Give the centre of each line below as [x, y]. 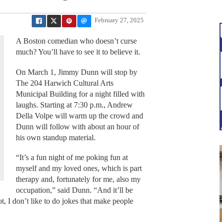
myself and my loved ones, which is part [79, 168]
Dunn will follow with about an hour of [77, 126]
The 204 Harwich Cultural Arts [64, 83]
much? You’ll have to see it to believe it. [78, 52]
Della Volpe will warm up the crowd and [79, 115]
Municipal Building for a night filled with [80, 94]
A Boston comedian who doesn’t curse [76, 41]
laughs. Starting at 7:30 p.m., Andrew [74, 105]
